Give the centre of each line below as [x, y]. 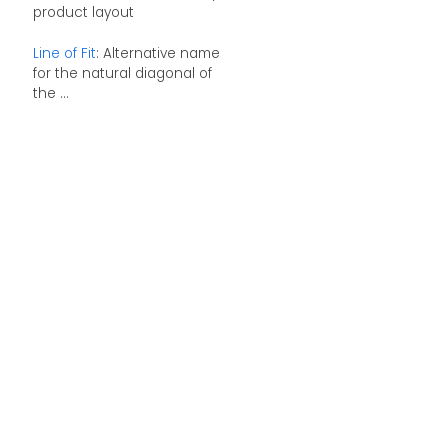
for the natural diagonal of [122, 74]
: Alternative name [157, 54]
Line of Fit [64, 54]
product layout [83, 12]
